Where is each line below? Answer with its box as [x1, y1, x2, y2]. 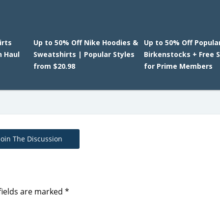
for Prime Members [144, 61, 213, 71]
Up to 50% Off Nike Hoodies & [33, 38, 138, 47]
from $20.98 [33, 61, 75, 71]
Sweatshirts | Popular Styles [33, 50, 135, 59]
